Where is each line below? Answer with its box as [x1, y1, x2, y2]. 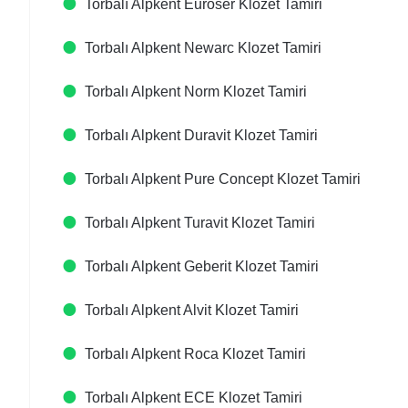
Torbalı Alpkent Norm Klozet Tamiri [85, 84, 307, 99]
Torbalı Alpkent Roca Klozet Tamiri [85, 346, 306, 362]
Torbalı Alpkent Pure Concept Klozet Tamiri [85, 171, 361, 187]
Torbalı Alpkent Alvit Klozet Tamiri [85, 302, 299, 318]
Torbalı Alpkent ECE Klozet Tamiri [85, 390, 302, 405]
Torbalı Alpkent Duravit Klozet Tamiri [85, 127, 318, 143]
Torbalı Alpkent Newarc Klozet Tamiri [85, 40, 321, 56]
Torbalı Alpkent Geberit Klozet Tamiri [85, 259, 319, 274]
